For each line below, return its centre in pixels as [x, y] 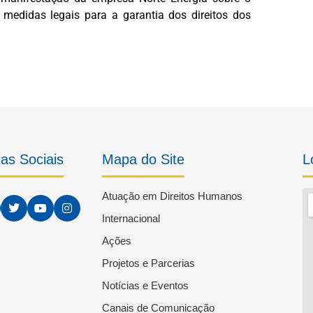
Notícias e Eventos [145, 286]
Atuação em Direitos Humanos [172, 196]
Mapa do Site [143, 160]
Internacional [131, 219]
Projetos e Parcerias [148, 263]
